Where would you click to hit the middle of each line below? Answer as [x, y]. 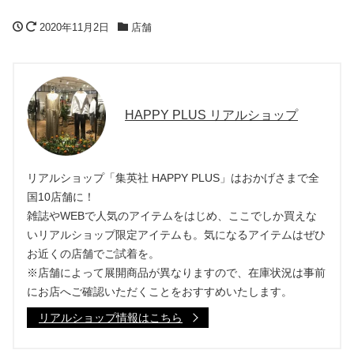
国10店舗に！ [61, 196]
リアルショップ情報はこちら [111, 317]
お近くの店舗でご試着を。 [93, 253]
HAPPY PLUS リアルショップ [211, 115]
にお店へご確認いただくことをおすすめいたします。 [160, 291]
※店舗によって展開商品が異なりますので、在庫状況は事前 [176, 272]
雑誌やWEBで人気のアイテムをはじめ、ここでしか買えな [172, 215]
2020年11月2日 [74, 27]
